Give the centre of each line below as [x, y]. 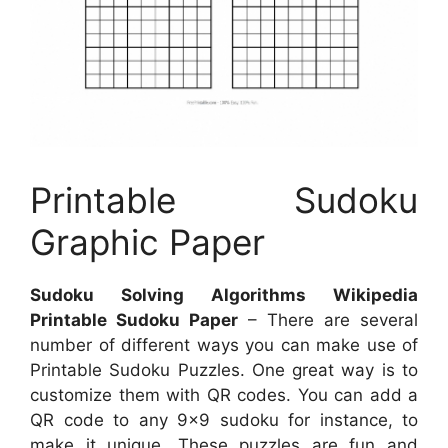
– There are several [328, 320]
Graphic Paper [147, 242]
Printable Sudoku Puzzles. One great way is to [224, 370]
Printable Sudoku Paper [134, 320]
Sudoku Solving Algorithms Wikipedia [224, 295]
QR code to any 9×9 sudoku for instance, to [224, 420]
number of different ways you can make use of [224, 345]
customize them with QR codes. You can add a [224, 395]
